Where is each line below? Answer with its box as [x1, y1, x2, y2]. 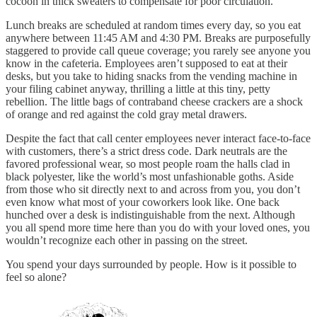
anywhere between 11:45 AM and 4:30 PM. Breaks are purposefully [6, 31, 311, 44]
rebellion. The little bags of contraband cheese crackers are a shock [6, 95, 303, 108]
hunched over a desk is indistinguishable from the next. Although [6, 208, 295, 221]
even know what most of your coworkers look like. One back [6, 195, 279, 208]
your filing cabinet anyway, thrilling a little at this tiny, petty [6, 82, 270, 95]
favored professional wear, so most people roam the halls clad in [6, 157, 290, 170]
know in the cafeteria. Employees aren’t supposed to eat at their [6, 57, 287, 69]
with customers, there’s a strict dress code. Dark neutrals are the [6, 144, 287, 157]
